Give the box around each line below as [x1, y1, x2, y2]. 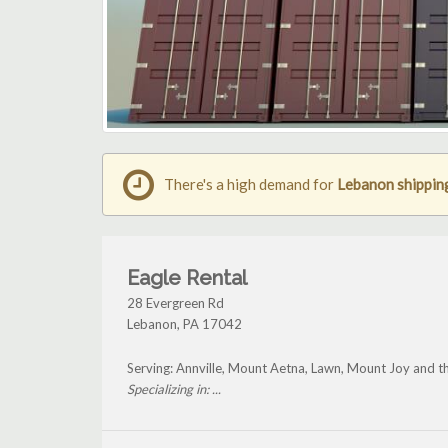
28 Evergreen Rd [127, 295, 224, 312]
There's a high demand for [164, 175, 337, 194]
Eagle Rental [127, 266, 247, 291]
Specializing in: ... [127, 381, 221, 398]
